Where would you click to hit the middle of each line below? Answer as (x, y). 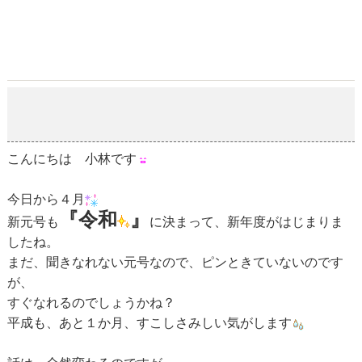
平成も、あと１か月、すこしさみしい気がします (149, 323)
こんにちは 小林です (72, 159)
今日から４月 (46, 200)
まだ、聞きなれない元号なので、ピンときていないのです (175, 263)
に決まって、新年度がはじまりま (246, 222)
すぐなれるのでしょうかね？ (91, 303)
